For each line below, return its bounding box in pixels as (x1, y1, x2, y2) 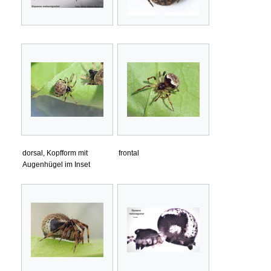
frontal (119, 148, 139, 157)
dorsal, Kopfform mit (22, 148, 88, 157)
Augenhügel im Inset (22, 160, 90, 169)
